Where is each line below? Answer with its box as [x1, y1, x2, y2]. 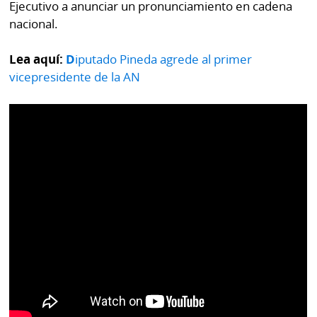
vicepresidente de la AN [9, 69, 141, 86]
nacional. [9, 15, 59, 32]
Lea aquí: [9, 51, 67, 68]
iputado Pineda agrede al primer [75, 51, 253, 68]
